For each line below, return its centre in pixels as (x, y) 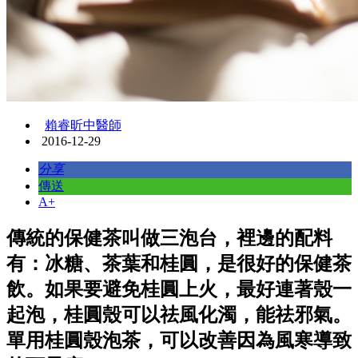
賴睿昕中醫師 (83, 125)
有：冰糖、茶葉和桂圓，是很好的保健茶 (179, 264)
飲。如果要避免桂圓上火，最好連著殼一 (179, 290)
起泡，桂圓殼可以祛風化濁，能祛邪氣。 (179, 315)
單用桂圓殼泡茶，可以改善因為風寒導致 (179, 341)
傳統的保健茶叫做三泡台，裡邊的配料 (169, 239)
